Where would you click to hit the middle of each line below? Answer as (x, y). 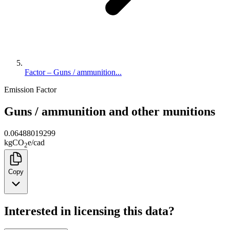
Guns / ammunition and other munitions (110, 111)
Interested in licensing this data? (89, 211)
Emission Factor (30, 90)
